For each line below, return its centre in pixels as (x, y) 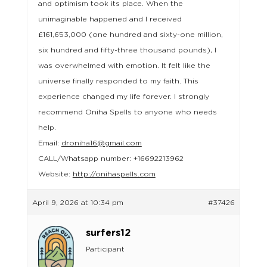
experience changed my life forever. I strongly (123, 97)
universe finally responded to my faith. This (118, 81)
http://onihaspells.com (114, 174)
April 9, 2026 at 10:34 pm (77, 203)
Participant (105, 249)
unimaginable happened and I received (110, 19)
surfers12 (108, 233)
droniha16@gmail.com (101, 143)
